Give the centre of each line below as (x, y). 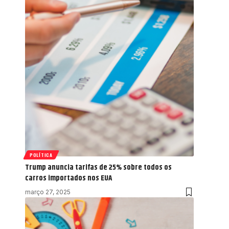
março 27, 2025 (48, 192)
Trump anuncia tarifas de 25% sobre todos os (98, 168)
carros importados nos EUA (68, 178)
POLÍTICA (41, 155)
